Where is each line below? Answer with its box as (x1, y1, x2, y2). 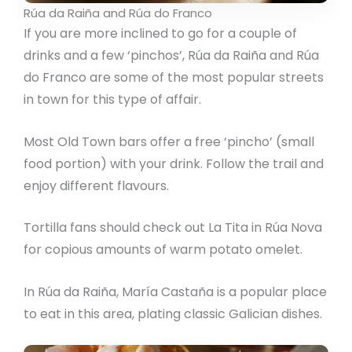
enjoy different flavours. (24, 176, 169, 195)
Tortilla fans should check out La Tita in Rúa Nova (24, 218, 322, 237)
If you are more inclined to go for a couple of (24, 24, 297, 43)
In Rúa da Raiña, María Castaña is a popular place (24, 282, 327, 301)
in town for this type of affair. (24, 90, 201, 109)
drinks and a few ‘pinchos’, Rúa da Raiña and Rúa (24, 46, 319, 65)
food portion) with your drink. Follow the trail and (24, 154, 324, 173)
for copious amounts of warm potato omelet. (24, 240, 302, 259)
